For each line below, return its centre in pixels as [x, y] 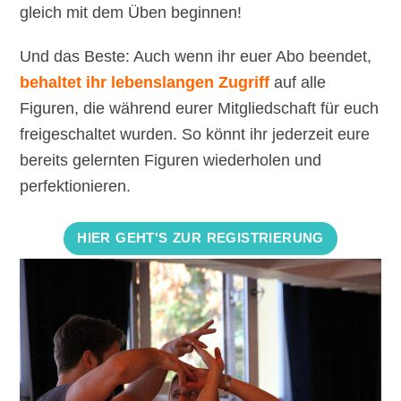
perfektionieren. [76, 187]
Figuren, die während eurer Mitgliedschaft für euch [200, 109]
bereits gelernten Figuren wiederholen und [171, 161]
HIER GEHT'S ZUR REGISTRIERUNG [200, 238]
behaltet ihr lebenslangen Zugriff [145, 83]
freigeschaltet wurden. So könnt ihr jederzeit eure [195, 135]
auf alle [298, 83]
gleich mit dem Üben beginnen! [131, 13]
